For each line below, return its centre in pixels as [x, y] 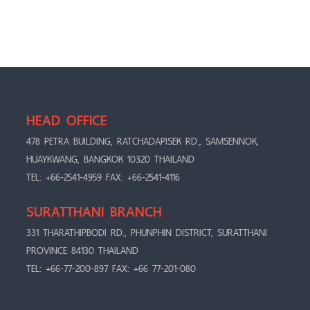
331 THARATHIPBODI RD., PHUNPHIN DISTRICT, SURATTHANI [147, 232]
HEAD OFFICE [67, 120]
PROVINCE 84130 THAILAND [82, 250]
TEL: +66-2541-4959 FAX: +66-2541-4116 [103, 177]
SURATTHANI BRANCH [94, 212]
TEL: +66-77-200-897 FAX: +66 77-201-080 [111, 268]
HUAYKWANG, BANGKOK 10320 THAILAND [110, 159]
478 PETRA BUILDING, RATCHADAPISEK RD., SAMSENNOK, [143, 141]
